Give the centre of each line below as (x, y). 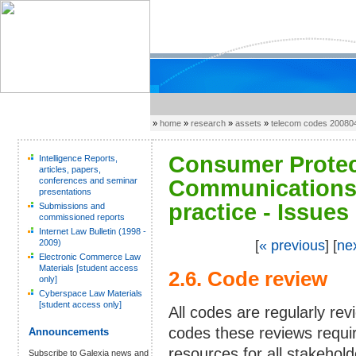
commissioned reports (82, 217)
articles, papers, (70, 169)
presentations (65, 192)
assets (249, 123)
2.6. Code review (248, 279)
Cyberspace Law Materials (91, 293)
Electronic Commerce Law (90, 257)
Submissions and (72, 206)
